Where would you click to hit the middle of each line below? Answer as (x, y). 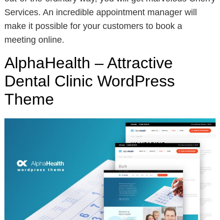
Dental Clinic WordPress (89, 81)
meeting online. (34, 40)
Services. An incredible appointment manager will (100, 12)
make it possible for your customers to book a (93, 26)
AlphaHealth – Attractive (88, 63)
